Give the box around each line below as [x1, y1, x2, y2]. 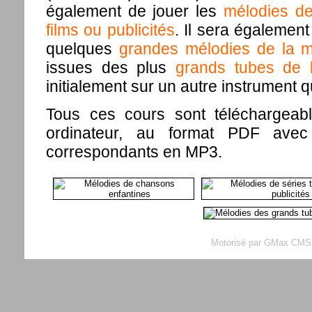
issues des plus [46, 58, 175, 77]
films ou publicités [46, 20, 175, 39]
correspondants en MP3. [46, 142, 222, 161]
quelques [46, 39, 119, 58]
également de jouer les [46, 1, 224, 20]
